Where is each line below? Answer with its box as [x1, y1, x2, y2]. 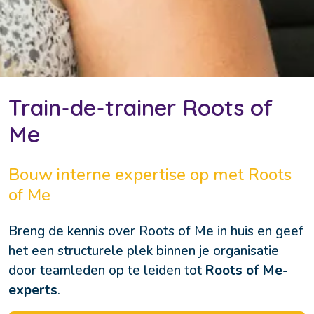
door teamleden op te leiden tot [8, 261, 205, 280]
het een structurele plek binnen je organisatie [8, 241, 279, 260]
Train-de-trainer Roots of [8, 93, 273, 121]
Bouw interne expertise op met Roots [8, 163, 292, 186]
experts [8, 280, 57, 299]
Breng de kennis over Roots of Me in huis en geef [8, 221, 303, 240]
